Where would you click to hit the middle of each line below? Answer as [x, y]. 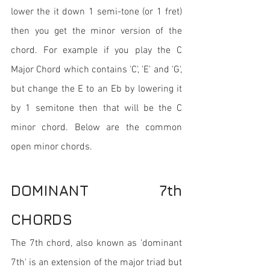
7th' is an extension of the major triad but [96, 263]
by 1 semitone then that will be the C [96, 108]
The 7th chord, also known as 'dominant [96, 243]
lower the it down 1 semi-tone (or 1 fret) [96, 12]
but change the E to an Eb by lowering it [96, 89]
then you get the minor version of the [96, 31]
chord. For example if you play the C [96, 51]
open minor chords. [52, 147]
